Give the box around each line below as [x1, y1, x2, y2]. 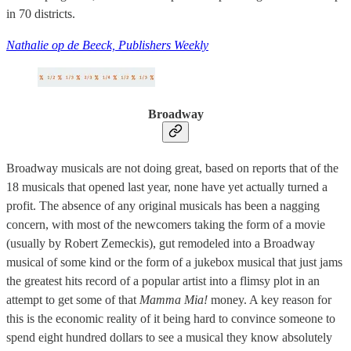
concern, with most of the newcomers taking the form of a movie [6, 217, 325, 231]
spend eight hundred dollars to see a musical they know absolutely [6, 330, 332, 344]
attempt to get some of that [6, 292, 139, 306]
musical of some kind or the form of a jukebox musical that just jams [6, 255, 342, 269]
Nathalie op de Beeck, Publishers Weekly [6, 38, 208, 52]
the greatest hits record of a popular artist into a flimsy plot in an [6, 273, 320, 288]
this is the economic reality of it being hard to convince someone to [6, 311, 335, 325]
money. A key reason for [211, 292, 331, 306]
